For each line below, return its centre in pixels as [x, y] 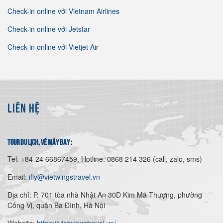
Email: [18, 176]
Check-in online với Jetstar [49, 29]
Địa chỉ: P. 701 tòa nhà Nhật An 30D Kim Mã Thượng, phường [105, 194]
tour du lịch [23, 141]
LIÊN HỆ [24, 107]
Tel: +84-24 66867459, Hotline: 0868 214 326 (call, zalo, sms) [105, 159]
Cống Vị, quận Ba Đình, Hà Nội [56, 205]
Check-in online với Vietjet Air [53, 47]
